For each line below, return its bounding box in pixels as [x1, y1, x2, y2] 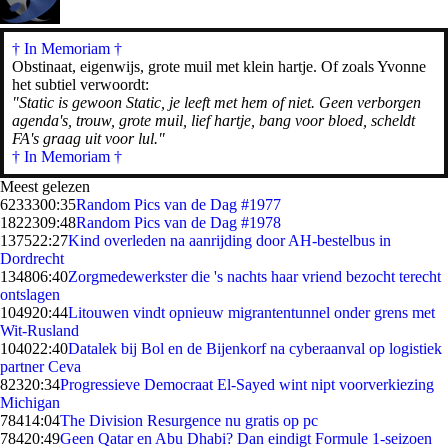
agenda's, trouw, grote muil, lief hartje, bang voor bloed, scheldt [12, 112, 415, 129]
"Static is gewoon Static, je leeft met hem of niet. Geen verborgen [12, 94, 421, 111]
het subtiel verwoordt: [12, 76, 149, 93]
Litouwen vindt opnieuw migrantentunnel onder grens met [68, 304, 435, 321]
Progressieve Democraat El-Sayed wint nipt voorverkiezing [60, 376, 434, 393]
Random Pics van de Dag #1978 [76, 214, 281, 231]
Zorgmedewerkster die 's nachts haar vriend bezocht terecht [68, 268, 441, 285]
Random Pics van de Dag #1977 [76, 196, 281, 213]
